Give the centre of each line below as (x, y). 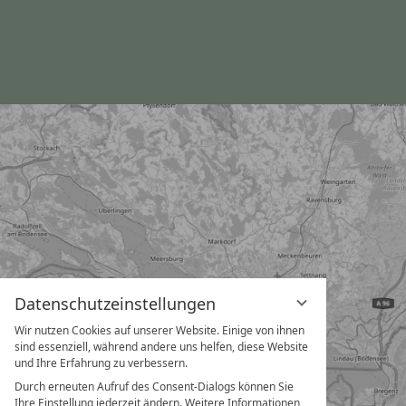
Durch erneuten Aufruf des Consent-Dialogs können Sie (154, 387)
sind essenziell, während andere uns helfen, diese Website (161, 347)
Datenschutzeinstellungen (115, 304)
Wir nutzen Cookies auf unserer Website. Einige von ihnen (159, 330)
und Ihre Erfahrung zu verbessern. (101, 363)
